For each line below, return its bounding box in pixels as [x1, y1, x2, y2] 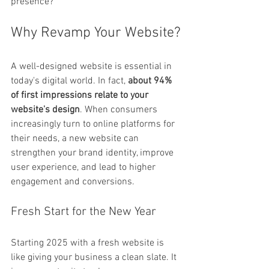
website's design [11, 104, 80, 116]
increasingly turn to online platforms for [11, 118, 177, 130]
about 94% [128, 75, 174, 87]
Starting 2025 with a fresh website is [11, 237, 166, 249]
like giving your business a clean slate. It [11, 252, 179, 264]
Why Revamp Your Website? [11, 25, 181, 41]
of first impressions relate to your [11, 89, 151, 101]
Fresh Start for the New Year [11, 205, 156, 219]
